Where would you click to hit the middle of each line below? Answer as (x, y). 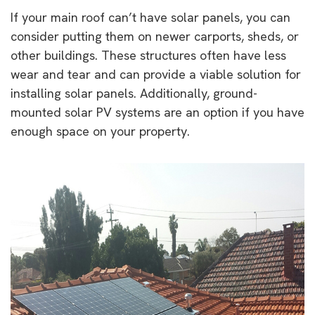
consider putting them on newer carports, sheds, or (155, 36)
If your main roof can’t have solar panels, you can (150, 17)
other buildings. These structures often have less (148, 55)
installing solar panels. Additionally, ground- (134, 93)
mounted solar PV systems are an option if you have (157, 112)
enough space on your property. (100, 131)
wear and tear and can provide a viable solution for (156, 74)
